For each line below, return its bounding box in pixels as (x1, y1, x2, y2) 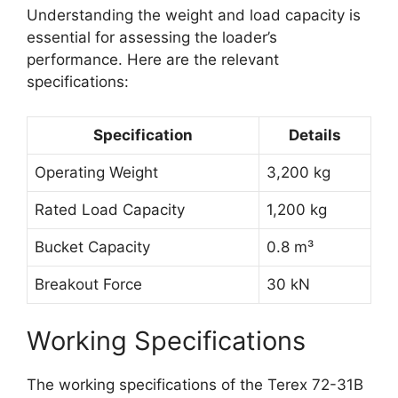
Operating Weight (35, 163, 158, 181)
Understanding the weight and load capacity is (27, 6, 361, 25)
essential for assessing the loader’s (27, 28, 277, 47)
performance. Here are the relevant (27, 51, 279, 69)
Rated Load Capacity (35, 200, 185, 219)
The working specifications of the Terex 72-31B (27, 376, 363, 394)
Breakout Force (35, 275, 142, 293)
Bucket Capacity (35, 237, 150, 256)
